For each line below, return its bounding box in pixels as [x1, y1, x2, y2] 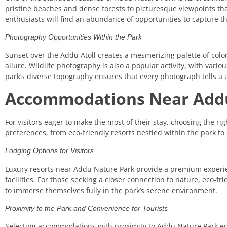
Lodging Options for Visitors [5, 146, 94, 155]
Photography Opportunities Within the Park [5, 33, 142, 42]
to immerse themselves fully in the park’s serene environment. [5, 185, 217, 195]
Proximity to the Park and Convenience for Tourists [5, 204, 168, 212]
